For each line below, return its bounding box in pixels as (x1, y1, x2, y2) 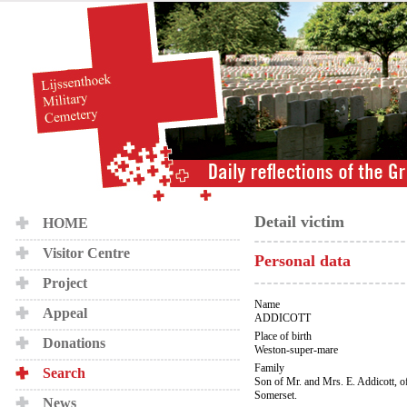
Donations (43, 335, 105, 351)
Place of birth (254, 330, 312, 342)
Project (43, 275, 87, 291)
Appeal (43, 305, 87, 321)
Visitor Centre (43, 245, 130, 261)
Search (43, 365, 85, 381)
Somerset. (254, 389, 297, 402)
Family (254, 362, 284, 374)
